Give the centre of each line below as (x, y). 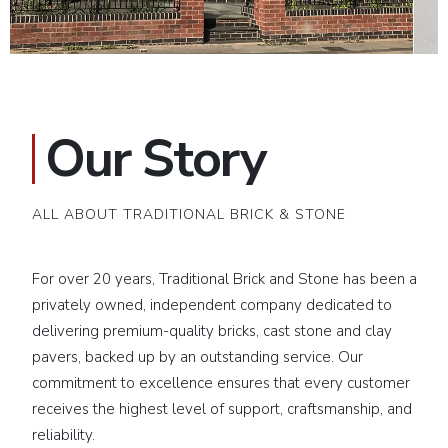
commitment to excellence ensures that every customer (220, 382)
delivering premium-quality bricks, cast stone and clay (211, 330)
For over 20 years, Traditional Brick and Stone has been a (224, 278)
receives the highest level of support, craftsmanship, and (221, 408)
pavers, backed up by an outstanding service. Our (197, 356)
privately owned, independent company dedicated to (211, 304)
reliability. (63, 434)
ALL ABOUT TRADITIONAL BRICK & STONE (188, 214)
